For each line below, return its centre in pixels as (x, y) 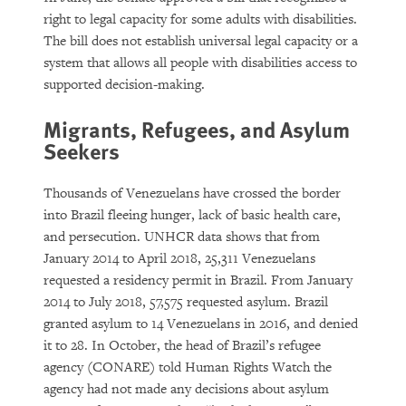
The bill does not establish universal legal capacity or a (201, 41)
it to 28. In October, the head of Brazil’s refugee (182, 346)
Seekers (82, 150)
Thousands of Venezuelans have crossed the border (192, 193)
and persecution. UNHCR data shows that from (182, 237)
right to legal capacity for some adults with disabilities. (200, 19)
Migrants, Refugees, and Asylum (197, 129)
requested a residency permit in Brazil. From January (198, 280)
